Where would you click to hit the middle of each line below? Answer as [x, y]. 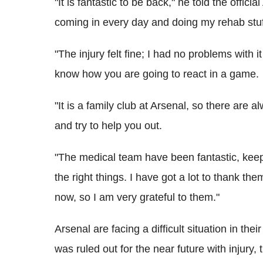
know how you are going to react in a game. [157, 74]
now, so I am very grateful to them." [137, 198]
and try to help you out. [108, 126]
